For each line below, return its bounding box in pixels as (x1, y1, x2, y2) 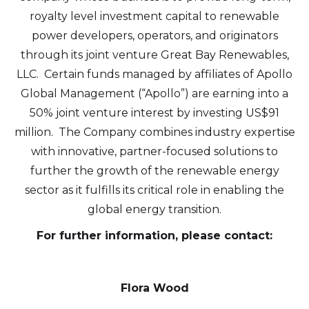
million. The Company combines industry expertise (14, 126, 295, 139)
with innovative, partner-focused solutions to (31, 145, 278, 158)
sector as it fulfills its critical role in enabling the (25, 183, 284, 197)
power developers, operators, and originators (31, 29, 278, 42)
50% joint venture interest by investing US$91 (30, 106, 279, 119)
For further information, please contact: (37, 229, 272, 242)
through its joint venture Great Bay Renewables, (20, 48, 289, 61)
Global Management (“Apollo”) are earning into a (21, 87, 288, 100)
